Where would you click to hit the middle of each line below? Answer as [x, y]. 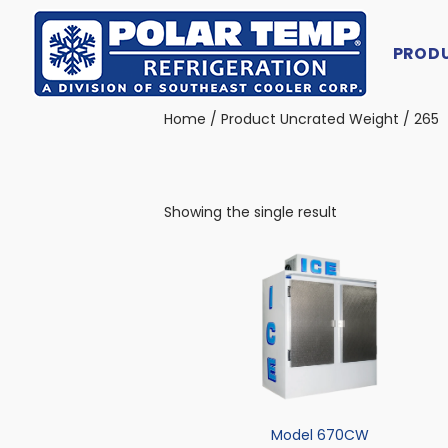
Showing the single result [250, 211]
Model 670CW [320, 435]
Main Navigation [125, 66]
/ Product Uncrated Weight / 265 [322, 118]
